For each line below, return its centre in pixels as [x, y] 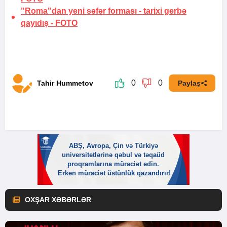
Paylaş [189, 83]
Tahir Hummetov [65, 83]
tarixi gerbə [165, 11]
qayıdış [35, 23]
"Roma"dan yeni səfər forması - [82, 11]
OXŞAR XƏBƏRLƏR [58, 199]
